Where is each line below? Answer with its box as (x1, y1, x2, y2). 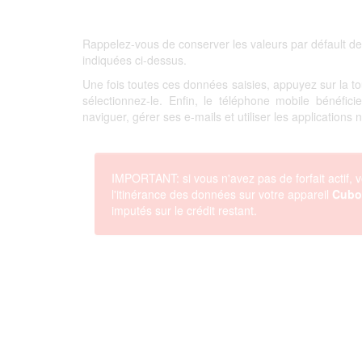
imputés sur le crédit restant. (112, 202, 257, 218)
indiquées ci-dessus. (82, 52, 187, 68)
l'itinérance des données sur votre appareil (112, 186, 332, 202)
